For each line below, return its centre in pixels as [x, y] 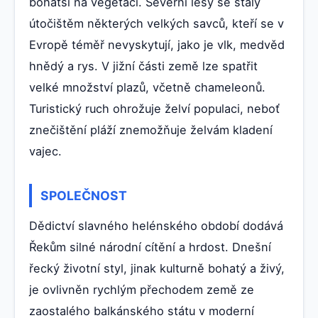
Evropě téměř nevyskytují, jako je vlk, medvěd [157, 44]
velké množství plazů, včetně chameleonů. [147, 87]
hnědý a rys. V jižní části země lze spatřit [143, 66]
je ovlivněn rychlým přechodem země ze [142, 289]
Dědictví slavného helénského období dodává [156, 225]
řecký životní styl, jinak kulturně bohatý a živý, [157, 268]
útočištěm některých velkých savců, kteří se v [157, 23]
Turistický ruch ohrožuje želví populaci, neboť [154, 108]
